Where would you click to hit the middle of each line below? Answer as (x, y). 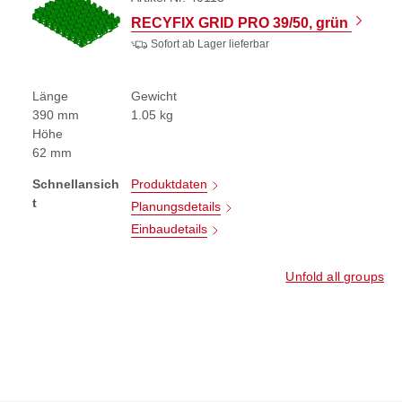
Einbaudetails (169, 229)
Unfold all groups (335, 277)
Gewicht (154, 96)
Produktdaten (169, 184)
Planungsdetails (176, 207)
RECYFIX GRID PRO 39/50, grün (241, 22)
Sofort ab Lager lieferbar (210, 44)
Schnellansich (76, 184)
